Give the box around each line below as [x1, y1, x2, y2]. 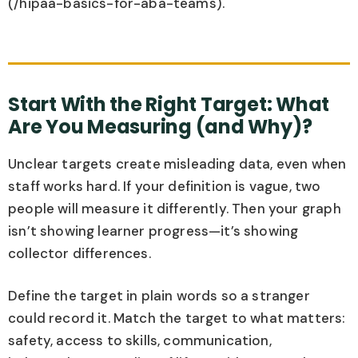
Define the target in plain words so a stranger [8, 287, 310, 305]
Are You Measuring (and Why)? [8, 113, 312, 140]
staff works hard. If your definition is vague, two [8, 177, 321, 195]
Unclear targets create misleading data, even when [8, 154, 347, 173]
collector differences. [8, 244, 151, 262]
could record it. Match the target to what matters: [8, 309, 346, 328]
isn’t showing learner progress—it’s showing [8, 221, 299, 240]
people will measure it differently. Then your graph [8, 199, 341, 217]
